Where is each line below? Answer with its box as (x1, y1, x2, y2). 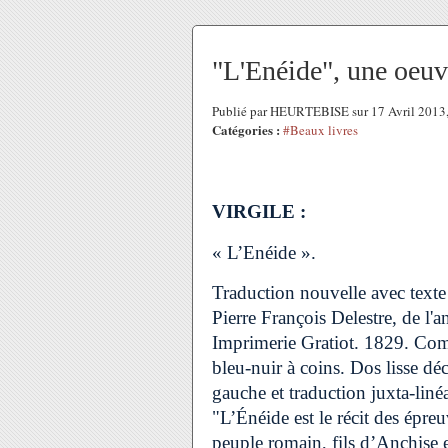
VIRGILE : (212, 201, 306, 222)
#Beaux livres (283, 121, 358, 139)
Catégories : (212, 120, 280, 139)
